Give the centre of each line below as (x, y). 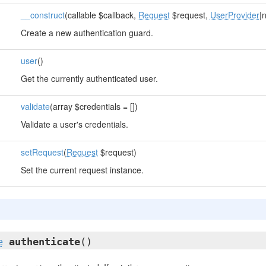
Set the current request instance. (82, 170)
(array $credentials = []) (94, 106)
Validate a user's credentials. (74, 124)
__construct (42, 15)
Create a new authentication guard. (87, 33)
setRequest (42, 152)
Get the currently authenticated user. (89, 78)
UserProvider (235, 15)
